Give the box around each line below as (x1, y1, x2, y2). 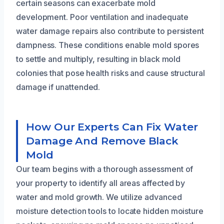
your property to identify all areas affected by (16, 177, 185, 188)
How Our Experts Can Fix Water (26, 120, 198, 133)
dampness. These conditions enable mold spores (16, 39, 199, 50)
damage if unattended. (16, 81, 100, 92)
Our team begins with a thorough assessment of (16, 163, 193, 174)
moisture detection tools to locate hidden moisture (16, 205, 204, 216)
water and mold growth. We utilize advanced (16, 191, 182, 202)
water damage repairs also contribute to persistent (16, 25, 204, 36)
